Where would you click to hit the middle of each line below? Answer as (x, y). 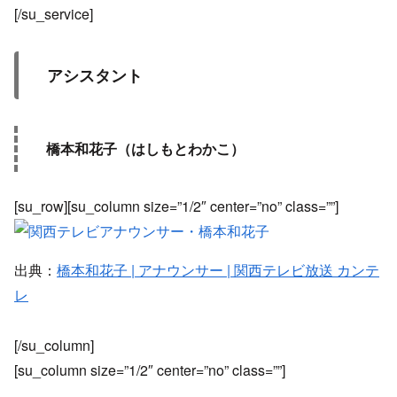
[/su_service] (54, 13)
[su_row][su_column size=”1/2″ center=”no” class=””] (176, 206)
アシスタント (95, 76)
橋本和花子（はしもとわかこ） (145, 148)
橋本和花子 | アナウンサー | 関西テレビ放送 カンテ (218, 270)
